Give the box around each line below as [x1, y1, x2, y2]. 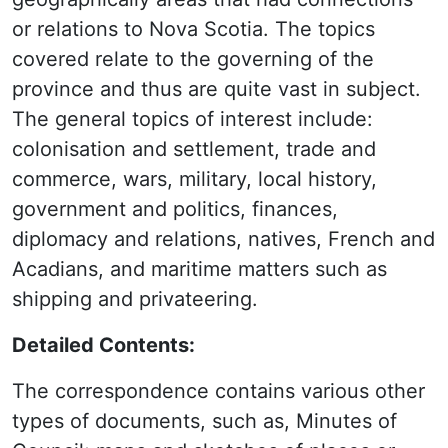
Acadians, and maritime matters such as [12, 257, 387, 281]
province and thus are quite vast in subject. [12, 77, 421, 101]
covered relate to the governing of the [12, 47, 374, 71]
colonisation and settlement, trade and [12, 137, 376, 161]
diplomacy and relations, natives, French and [12, 227, 435, 251]
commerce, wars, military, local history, [12, 167, 377, 191]
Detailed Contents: [12, 333, 195, 357]
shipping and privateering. [12, 287, 258, 311]
